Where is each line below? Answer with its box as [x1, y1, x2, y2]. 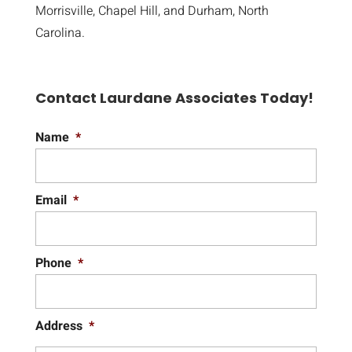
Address [35, 316, 82, 335]
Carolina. [35, 23, 85, 42]
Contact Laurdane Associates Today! [35, 87, 313, 108]
